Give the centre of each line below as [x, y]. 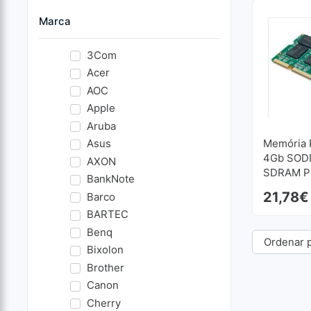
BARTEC [107, 215]
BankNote [110, 179]
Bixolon [105, 250]
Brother [105, 267]
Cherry [103, 303]
